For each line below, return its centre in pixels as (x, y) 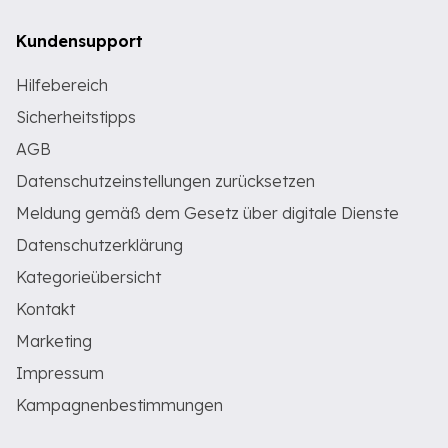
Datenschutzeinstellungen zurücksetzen (165, 181)
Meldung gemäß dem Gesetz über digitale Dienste (207, 213)
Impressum (60, 373)
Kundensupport (79, 41)
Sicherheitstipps (76, 117)
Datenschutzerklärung (99, 245)
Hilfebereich (62, 85)
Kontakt (45, 309)
